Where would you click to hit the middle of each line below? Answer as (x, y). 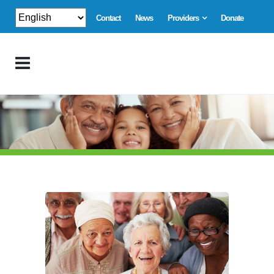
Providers (183, 18)
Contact (108, 18)
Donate (232, 18)
